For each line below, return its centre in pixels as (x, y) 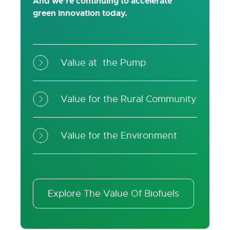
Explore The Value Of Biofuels (113, 194)
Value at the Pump (103, 63)
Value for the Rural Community (129, 99)
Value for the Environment (119, 136)
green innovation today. (80, 13)
